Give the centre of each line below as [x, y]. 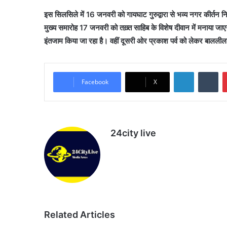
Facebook [95, 82]
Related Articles [80, 214]
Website [137, 149]
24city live [133, 133]
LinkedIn [207, 71]
